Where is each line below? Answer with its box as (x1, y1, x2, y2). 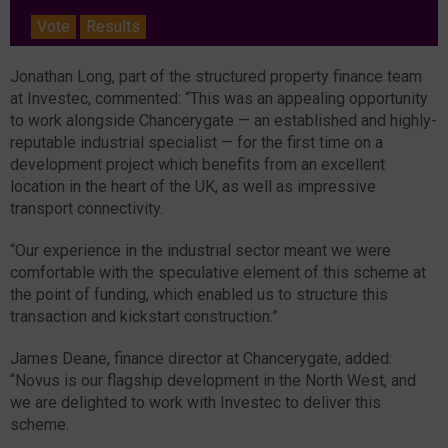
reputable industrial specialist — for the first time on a (10, 132, 383, 152)
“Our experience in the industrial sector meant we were (10, 240, 391, 260)
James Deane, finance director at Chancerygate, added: (10, 348, 392, 368)
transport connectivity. (10, 198, 163, 218)
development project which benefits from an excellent (10, 154, 385, 174)
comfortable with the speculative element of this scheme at (10, 262, 426, 282)
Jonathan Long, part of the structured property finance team (10, 66, 422, 86)
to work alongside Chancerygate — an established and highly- (10, 110, 437, 130)
